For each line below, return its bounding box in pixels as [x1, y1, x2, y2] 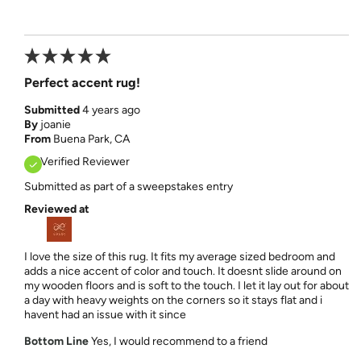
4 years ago [81, 102, 140, 117]
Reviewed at [23, 201, 89, 216]
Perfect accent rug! [23, 74, 140, 90]
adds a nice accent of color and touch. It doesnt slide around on [23, 263, 342, 278]
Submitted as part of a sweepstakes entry [23, 179, 233, 193]
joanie [39, 117, 71, 131]
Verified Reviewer [39, 154, 130, 168]
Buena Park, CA [52, 131, 130, 146]
